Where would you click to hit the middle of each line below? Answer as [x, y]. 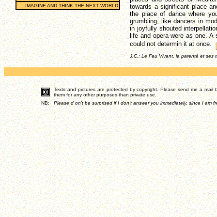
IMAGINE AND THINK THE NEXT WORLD [72, 6]
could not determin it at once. [171, 44]
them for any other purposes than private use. [105, 95]
